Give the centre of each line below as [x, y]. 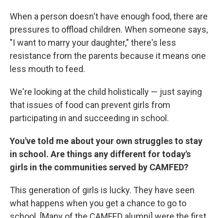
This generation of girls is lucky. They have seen [102, 190]
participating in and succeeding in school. [89, 118]
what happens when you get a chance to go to [98, 203]
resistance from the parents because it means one [108, 55]
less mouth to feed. [47, 69]
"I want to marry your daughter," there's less [93, 42]
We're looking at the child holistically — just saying [106, 91]
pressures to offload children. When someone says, [109, 29]
